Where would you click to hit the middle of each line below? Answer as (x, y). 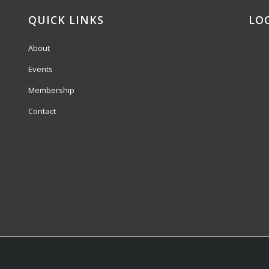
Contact (42, 111)
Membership (51, 90)
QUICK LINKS (66, 20)
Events (40, 69)
